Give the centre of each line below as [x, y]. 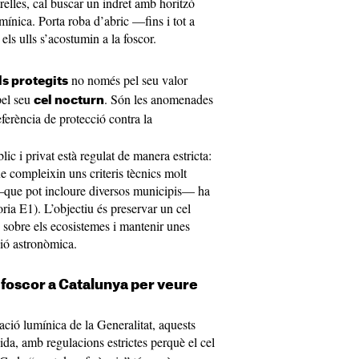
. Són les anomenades [159, 99]
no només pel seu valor [128, 80]
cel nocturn [69, 101]
